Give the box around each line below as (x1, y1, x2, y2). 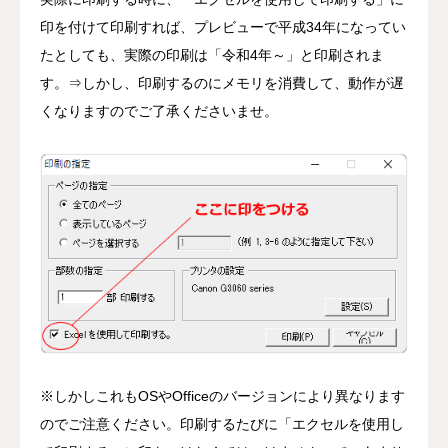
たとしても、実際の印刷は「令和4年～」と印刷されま (40, 47, 384, 64)
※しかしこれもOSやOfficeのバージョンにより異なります (40, 388, 405, 404)
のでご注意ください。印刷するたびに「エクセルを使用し (40, 416, 404, 432)
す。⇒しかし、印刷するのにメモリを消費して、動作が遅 (40, 75, 404, 92)
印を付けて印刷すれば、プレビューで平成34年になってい (40, 19, 406, 36)
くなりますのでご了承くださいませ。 (40, 103, 278, 120)
